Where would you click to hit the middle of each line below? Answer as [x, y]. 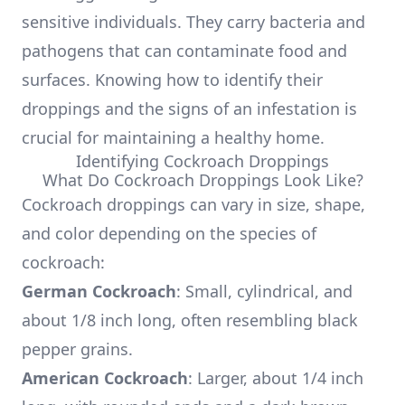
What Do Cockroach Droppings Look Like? [202, 180]
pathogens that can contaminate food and [184, 51]
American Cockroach [105, 378]
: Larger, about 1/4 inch [276, 378]
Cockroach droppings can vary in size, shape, [193, 204]
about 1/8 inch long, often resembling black [190, 320]
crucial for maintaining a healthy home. [173, 137]
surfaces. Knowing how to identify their [172, 80]
